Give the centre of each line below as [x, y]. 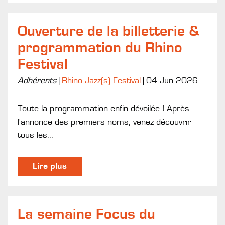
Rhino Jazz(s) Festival [101, 81]
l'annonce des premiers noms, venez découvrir [104, 122]
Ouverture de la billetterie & [108, 31]
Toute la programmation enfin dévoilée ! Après [103, 109]
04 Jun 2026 [172, 81]
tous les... [35, 135]
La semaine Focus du [86, 214]
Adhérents [37, 81]
